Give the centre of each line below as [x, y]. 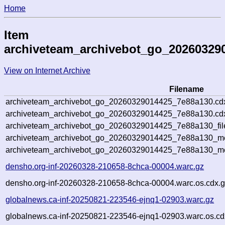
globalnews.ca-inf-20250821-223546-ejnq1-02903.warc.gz [110, 199]
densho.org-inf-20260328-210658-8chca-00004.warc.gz [105, 166]
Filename [186, 89]
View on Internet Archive [47, 70]
